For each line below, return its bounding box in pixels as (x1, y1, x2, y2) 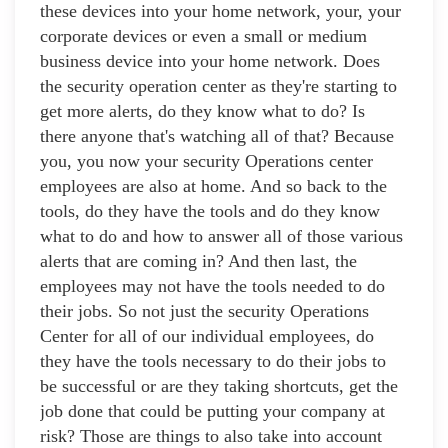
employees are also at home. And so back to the (40, 176, 387, 197)
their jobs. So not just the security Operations (40, 301, 369, 322)
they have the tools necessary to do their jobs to (40, 351, 386, 372)
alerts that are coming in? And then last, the (40, 251, 357, 272)
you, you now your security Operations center (40, 151, 373, 172)
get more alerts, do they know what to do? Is (40, 101, 365, 122)
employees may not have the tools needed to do (40, 276, 385, 297)
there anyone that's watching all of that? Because (40, 126, 394, 147)
